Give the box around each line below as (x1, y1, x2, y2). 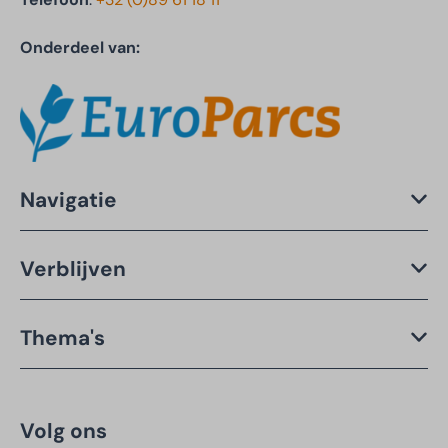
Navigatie (20, 185, 117, 213)
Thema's (20, 323, 105, 351)
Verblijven (20, 254, 126, 282)
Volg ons (20, 416, 107, 444)
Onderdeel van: (20, 37, 140, 59)
